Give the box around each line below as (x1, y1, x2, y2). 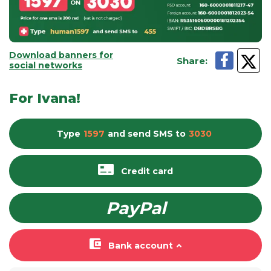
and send (107, 128, 151, 139)
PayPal (105, 198, 166, 218)
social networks (9, 60, 82, 71)
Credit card (121, 165, 173, 177)
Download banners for (9, 50, 113, 60)
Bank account (108, 240, 173, 251)
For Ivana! (9, 90, 80, 106)
